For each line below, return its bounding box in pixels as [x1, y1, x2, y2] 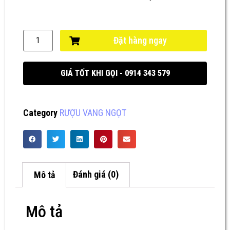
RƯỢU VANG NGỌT [60, 107, 126, 119]
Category [23, 107, 57, 119]
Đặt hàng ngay [113, 34, 167, 46]
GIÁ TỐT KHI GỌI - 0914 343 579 [60, 68, 170, 79]
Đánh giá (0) [72, 169, 119, 180]
